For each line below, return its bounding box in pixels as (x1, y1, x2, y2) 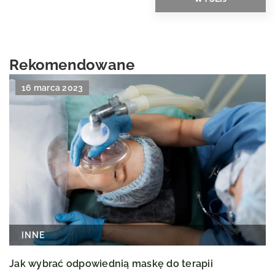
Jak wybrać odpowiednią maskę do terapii (9, 257, 213, 269)
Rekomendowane (9, 56, 135, 74)
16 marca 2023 (21, 83, 83, 93)
